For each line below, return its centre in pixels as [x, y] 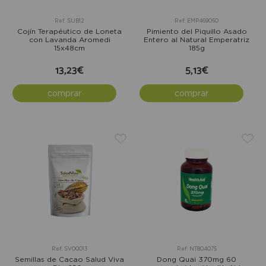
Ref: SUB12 [69, 20]
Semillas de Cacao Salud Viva [69, 259]
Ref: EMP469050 [197, 20]
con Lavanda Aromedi [69, 39]
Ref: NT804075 [197, 248]
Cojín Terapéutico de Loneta [69, 31]
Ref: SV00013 [69, 248]
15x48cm [69, 47]
